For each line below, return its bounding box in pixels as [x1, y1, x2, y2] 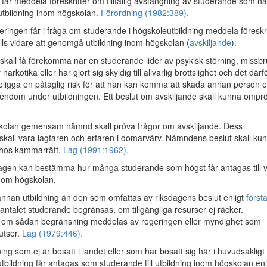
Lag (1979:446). [22, 227, 83, 239]
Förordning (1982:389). [101, 7, 189, 18]
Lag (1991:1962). [63, 144, 129, 156]
